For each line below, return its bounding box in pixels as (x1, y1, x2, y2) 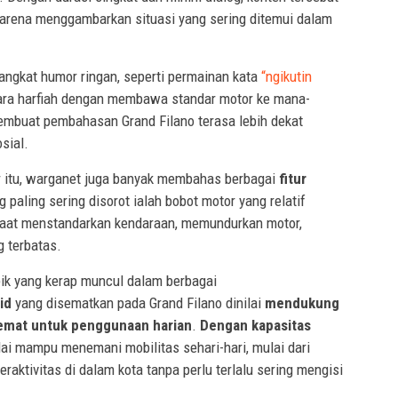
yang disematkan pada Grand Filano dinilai (12, 293, 265, 312)
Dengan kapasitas (200, 315, 311, 334)
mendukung (265, 293, 339, 312)
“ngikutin (261, 67, 312, 85)
